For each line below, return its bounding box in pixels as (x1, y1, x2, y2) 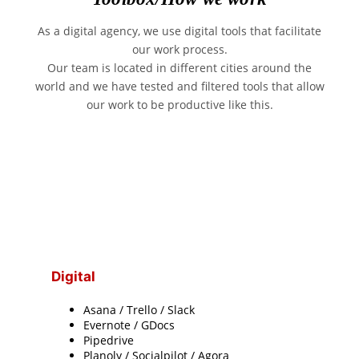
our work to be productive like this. (86, 96, 273, 112)
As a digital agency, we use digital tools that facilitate (38, 22, 321, 38)
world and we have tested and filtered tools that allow (34, 78, 325, 94)
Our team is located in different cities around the (47, 59, 312, 75)
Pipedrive (83, 333, 135, 349)
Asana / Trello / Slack (83, 302, 196, 318)
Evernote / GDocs (83, 317, 175, 333)
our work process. (131, 41, 228, 57)
